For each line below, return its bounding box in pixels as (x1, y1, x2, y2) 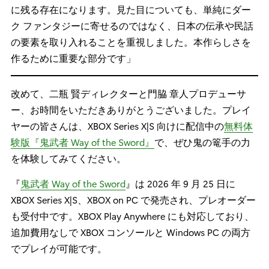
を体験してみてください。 (11, 151, 126, 165)
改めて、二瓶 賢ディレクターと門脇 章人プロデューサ (11, 86, 246, 100)
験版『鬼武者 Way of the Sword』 (11, 135, 154, 148)
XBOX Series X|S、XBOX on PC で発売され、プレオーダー (11, 193, 256, 206)
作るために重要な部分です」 (11, 51, 136, 64)
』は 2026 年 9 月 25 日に (125, 177, 235, 190)
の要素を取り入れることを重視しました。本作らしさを (11, 35, 251, 48)
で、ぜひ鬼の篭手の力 (154, 135, 250, 148)
